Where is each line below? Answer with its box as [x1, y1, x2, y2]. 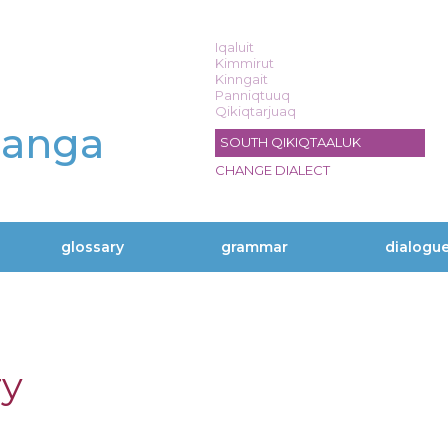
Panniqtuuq [215, 87, 290, 103]
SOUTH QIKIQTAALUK [220, 134, 361, 150]
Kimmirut [215, 55, 274, 71]
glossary [60, 238, 124, 256]
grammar [220, 238, 288, 256]
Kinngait [215, 71, 268, 87]
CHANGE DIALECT [215, 162, 330, 178]
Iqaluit [215, 39, 254, 55]
